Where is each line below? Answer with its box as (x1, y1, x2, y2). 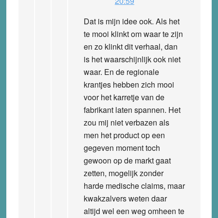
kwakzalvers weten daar (83, 192, 167, 204)
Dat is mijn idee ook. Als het (83, 15, 180, 27)
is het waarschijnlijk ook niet (83, 53, 181, 65)
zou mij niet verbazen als (83, 116, 169, 128)
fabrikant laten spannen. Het (83, 104, 181, 115)
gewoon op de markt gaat (83, 154, 171, 166)
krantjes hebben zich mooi (83, 78, 174, 90)
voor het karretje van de (83, 91, 164, 103)
